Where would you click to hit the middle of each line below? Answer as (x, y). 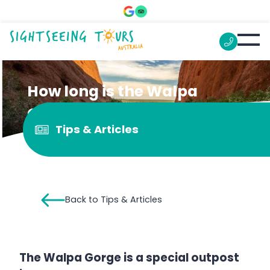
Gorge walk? (75, 113)
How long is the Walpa (112, 91)
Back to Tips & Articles (114, 200)
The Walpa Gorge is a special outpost (129, 257)
